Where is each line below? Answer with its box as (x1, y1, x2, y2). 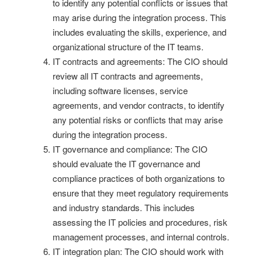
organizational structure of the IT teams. (53, 40, 204, 53)
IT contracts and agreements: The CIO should (53, 54, 227, 67)
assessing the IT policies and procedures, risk (53, 215, 227, 228)
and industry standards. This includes (53, 201, 195, 213)
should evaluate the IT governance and (53, 157, 200, 170)
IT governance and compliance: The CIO (53, 142, 208, 155)
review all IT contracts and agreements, (53, 69, 203, 82)
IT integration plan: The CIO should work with (53, 244, 223, 257)
